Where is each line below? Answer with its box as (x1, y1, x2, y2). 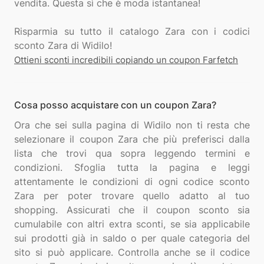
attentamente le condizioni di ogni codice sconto (14, 176, 250, 187)
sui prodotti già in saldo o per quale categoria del (14, 232, 250, 244)
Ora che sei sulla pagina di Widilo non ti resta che (14, 119, 250, 131)
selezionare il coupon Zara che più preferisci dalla (14, 133, 250, 145)
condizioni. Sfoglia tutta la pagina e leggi (14, 161, 250, 173)
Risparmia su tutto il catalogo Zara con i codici (14, 25, 250, 37)
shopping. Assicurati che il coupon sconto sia (14, 204, 250, 216)
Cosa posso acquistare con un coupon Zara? (14, 99, 216, 111)
